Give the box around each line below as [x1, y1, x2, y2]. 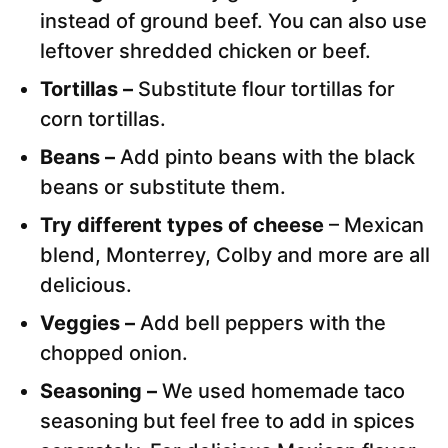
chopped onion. [40, 341, 188, 366]
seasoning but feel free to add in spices [40, 409, 415, 434]
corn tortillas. [40, 107, 166, 132]
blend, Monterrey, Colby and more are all [40, 243, 430, 268]
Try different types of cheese [40, 213, 324, 238]
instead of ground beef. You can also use [40, 9, 427, 34]
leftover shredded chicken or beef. [40, 39, 371, 64]
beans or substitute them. [40, 175, 286, 200]
